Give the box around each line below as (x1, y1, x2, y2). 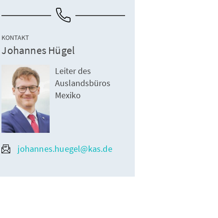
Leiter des (55, 65, 91, 77)
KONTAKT (1, 33, 30, 42)
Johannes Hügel (1, 43, 75, 57)
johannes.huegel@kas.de (18, 143, 112, 155)
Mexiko (55, 90, 81, 101)
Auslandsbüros (55, 77, 111, 89)
